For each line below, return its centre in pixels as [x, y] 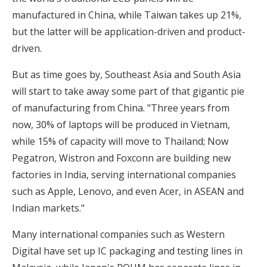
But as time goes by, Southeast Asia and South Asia [126, 74]
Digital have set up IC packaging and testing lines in [127, 251]
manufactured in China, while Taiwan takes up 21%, [127, 15]
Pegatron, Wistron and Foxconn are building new [121, 158]
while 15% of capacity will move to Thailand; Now [120, 141]
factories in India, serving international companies [124, 175]
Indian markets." [48, 208]
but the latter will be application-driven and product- [129, 32]
